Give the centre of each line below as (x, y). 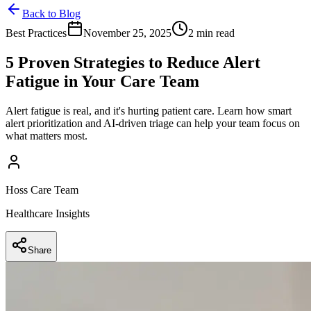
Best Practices (36, 33)
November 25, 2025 (127, 33)
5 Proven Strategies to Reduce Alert (133, 62)
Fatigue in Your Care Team (102, 81)
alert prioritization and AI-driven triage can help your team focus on (153, 123)
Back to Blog (51, 13)
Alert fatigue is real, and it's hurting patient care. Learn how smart (149, 110)
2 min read (211, 33)
